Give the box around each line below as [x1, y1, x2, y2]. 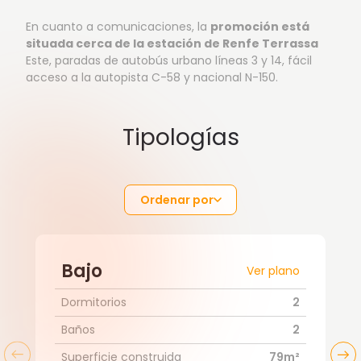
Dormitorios [61, 293, 127, 310]
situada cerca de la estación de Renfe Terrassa [26, 35, 318, 52]
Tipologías [122, 122, 239, 154]
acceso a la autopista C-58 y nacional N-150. [26, 69, 278, 86]
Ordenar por [139, 192, 214, 209]
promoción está [210, 19, 309, 35]
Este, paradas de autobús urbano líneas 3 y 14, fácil [26, 52, 312, 69]
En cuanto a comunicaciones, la [26, 19, 210, 35]
